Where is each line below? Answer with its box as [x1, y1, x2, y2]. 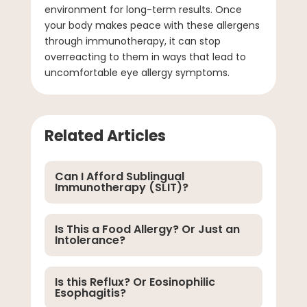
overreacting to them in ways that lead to [44, 49, 246, 64]
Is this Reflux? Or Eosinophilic [54, 273, 215, 290]
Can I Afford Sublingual [54, 168, 184, 184]
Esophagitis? [54, 284, 126, 301]
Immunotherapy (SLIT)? [54, 179, 188, 195]
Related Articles [44, 125, 166, 147]
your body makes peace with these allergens [44, 18, 260, 32]
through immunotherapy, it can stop [44, 34, 221, 48]
